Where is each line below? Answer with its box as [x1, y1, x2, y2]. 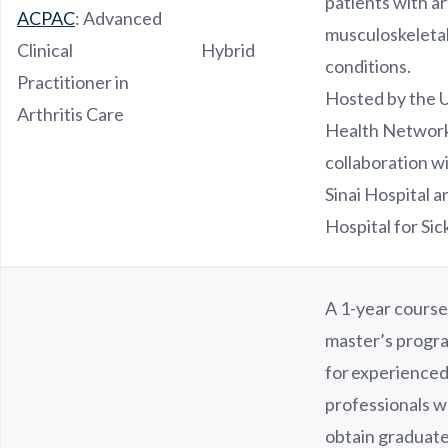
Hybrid [201, 39, 255, 61]
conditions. [325, 55, 414, 77]
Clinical [17, 39, 73, 61]
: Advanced [75, 7, 162, 29]
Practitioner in [17, 71, 129, 93]
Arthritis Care [17, 103, 124, 125]
